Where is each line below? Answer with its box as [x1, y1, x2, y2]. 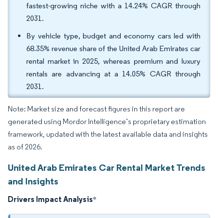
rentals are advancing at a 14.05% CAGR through [26, 69, 200, 78]
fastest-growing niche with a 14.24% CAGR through [26, 1, 200, 10]
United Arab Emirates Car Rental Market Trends [8, 162, 205, 173]
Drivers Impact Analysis [8, 194, 93, 204]
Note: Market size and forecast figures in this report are [8, 104, 185, 113]
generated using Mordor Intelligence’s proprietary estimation [8, 117, 206, 126]
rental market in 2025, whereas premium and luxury [26, 56, 200, 66]
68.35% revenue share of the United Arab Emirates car [26, 44, 200, 53]
